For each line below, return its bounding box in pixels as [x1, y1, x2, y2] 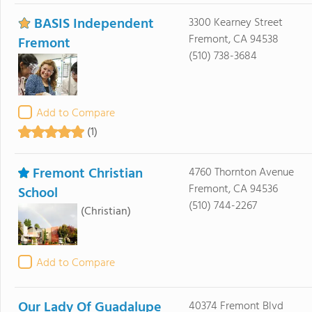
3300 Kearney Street [188, 14, 283, 32]
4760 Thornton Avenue [188, 164, 294, 182]
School [18, 182, 58, 205]
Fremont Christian [33, 163, 143, 185]
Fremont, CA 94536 [188, 180, 278, 198]
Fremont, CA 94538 [188, 31, 279, 49]
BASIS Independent [34, 13, 154, 36]
